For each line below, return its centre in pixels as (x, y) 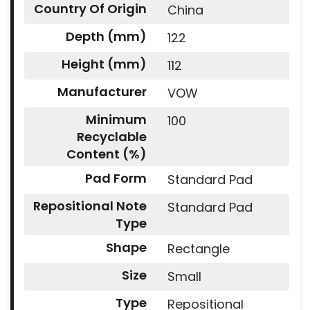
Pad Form (116, 178)
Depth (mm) (106, 36)
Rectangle (198, 248)
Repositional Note (90, 206)
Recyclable (111, 136)
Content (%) (106, 154)
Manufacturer (102, 91)
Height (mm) (104, 64)
